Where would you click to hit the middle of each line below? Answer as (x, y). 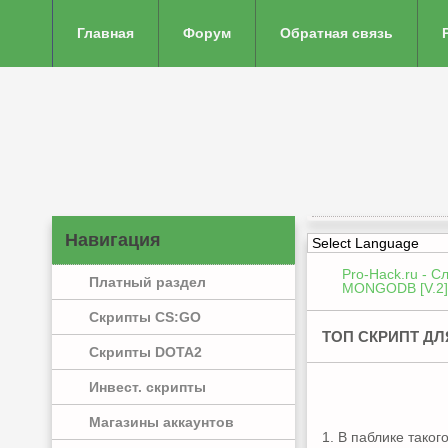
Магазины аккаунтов (161, 422)
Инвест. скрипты (147, 387)
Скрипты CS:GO (145, 317)
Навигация (113, 240)
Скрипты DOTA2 (145, 352)
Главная (105, 33)
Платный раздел (147, 282)
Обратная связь (336, 33)
